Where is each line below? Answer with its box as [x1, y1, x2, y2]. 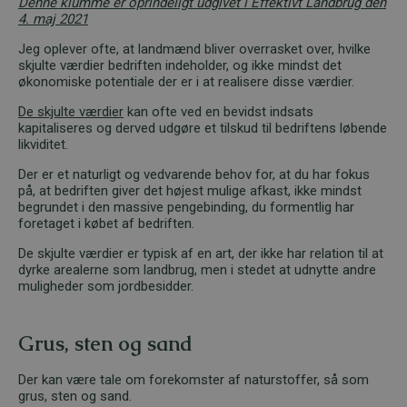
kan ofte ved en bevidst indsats [124, 103, 313, 120]
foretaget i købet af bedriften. [18, 214, 194, 232]
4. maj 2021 [18, 10, 88, 27]
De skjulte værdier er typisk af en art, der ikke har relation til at [18, 244, 383, 262]
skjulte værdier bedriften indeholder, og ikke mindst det [18, 56, 342, 74]
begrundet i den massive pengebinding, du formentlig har [18, 198, 354, 215]
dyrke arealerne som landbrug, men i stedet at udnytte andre [18, 261, 376, 278]
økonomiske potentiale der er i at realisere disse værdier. [18, 73, 354, 90]
